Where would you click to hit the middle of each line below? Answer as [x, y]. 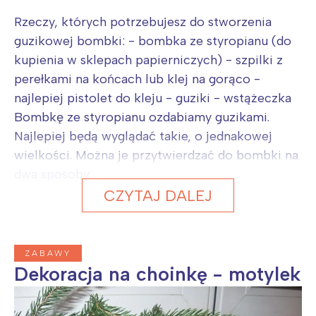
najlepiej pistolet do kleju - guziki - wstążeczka [153, 98]
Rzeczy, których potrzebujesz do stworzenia [143, 22]
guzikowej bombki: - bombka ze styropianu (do [153, 41]
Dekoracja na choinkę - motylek [157, 274]
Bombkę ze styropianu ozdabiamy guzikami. [142, 117]
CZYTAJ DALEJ [158, 195]
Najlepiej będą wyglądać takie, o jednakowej [143, 136]
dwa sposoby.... [56, 174]
